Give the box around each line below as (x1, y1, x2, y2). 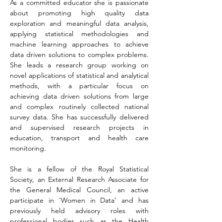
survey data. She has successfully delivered (10, 112, 149, 121)
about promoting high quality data (10, 8, 149, 17)
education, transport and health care (10, 133, 149, 142)
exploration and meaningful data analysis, (10, 18, 149, 28)
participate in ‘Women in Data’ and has (10, 195, 149, 205)
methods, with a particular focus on (10, 81, 149, 90)
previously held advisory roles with (10, 206, 149, 215)
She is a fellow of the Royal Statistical (10, 164, 149, 173)
